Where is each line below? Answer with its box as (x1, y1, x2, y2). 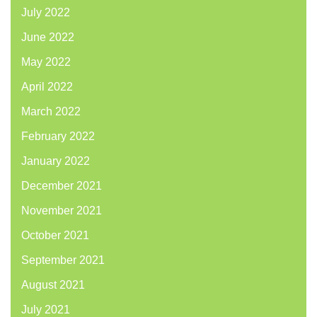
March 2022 (21, 105, 81, 118)
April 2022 (21, 81, 73, 93)
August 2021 (21, 279, 85, 292)
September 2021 (21, 254, 105, 267)
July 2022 (21, 6, 70, 19)
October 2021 (21, 229, 89, 242)
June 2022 (21, 31, 74, 44)
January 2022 (21, 155, 90, 168)
